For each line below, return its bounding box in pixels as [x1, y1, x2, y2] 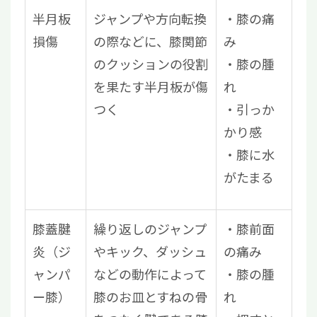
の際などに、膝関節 [93, 32, 207, 51]
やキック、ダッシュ [93, 242, 207, 261]
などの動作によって [93, 265, 207, 284]
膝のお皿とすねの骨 [93, 287, 207, 306]
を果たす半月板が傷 [93, 77, 208, 96]
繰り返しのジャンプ [93, 219, 207, 238]
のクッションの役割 [93, 54, 208, 74]
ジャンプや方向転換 [93, 9, 207, 28]
